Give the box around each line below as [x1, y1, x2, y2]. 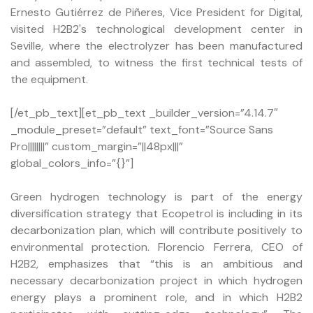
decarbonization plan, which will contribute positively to [10, 222, 303, 238]
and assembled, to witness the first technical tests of [10, 54, 303, 70]
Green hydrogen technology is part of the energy [10, 189, 303, 204]
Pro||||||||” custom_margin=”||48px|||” [10, 138, 183, 154]
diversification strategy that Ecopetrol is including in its [10, 205, 303, 221]
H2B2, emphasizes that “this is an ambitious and [10, 256, 303, 271]
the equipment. [10, 71, 88, 87]
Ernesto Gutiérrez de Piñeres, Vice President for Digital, [10, 4, 303, 20]
